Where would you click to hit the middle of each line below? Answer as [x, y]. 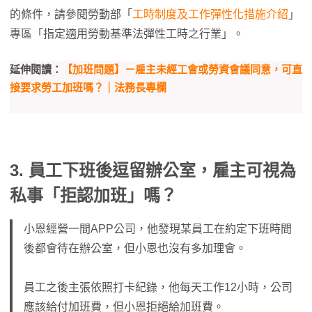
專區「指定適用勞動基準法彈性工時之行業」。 [127, 34]
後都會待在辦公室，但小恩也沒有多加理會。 [135, 248]
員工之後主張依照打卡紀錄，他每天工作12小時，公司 [158, 287]
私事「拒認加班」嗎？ [93, 195]
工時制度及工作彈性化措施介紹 [210, 14]
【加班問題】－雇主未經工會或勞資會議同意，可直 [182, 69]
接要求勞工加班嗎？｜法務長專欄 [88, 87]
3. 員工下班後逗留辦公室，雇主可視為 [153, 170]
